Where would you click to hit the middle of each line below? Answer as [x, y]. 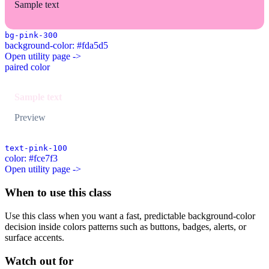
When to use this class [58, 193]
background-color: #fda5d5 [56, 46]
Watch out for [39, 261]
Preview [30, 118]
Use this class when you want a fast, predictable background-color [130, 216]
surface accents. [35, 237]
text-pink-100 [36, 148]
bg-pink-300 [31, 35]
